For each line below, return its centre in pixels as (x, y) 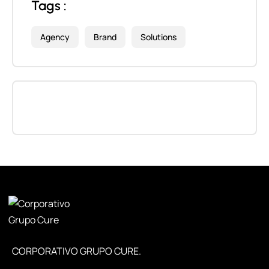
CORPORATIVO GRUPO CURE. (77, 251)
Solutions (159, 37)
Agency (55, 37)
